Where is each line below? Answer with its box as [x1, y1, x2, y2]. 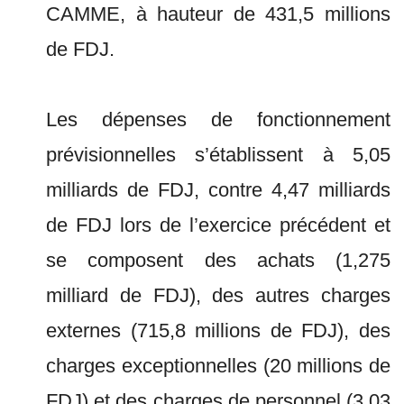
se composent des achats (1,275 [46, 249, 390, 271]
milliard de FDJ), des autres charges [46, 284, 390, 307]
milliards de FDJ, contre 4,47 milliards [46, 179, 390, 201]
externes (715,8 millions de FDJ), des [46, 319, 390, 342]
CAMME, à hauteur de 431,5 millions [46, 3, 390, 25]
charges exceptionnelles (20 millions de [46, 354, 390, 377]
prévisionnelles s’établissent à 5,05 [46, 143, 390, 166]
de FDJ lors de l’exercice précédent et [46, 214, 390, 236]
